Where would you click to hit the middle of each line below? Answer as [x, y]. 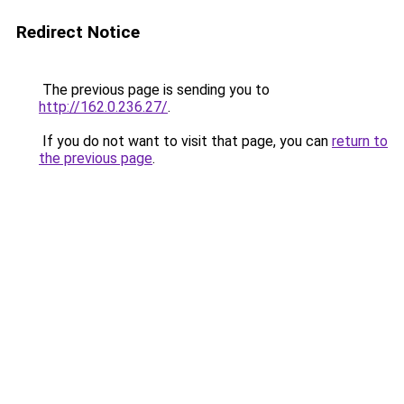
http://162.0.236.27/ [103, 107]
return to [360, 141]
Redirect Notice [78, 32]
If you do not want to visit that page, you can [185, 141]
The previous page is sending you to [154, 90]
